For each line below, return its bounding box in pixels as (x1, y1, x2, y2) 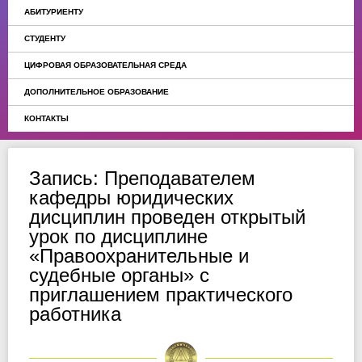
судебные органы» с (29, 264, 209, 286)
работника (29, 303, 121, 325)
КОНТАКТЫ (24, 114, 69, 123)
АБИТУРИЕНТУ (24, 7, 83, 16)
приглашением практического (29, 284, 293, 305)
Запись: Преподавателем (29, 167, 255, 189)
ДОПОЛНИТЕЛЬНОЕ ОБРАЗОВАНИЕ (24, 87, 169, 96)
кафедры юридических (29, 187, 234, 208)
